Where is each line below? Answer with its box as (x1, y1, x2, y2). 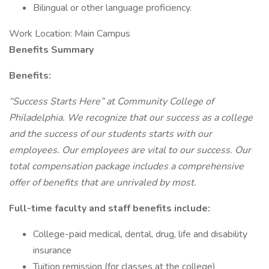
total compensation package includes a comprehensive (9, 160, 244, 173)
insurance (33, 244, 71, 257)
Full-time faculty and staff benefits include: (9, 202, 210, 215)
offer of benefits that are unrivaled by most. (9, 176, 196, 189)
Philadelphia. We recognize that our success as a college (9, 111, 253, 124)
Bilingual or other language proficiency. (33, 1, 192, 14)
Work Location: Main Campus (9, 27, 130, 40)
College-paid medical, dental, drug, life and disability (33, 228, 247, 241)
